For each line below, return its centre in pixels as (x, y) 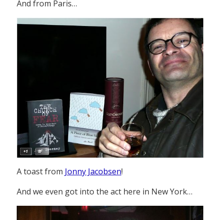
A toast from (41, 172)
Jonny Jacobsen (93, 172)
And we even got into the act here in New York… (105, 192)
